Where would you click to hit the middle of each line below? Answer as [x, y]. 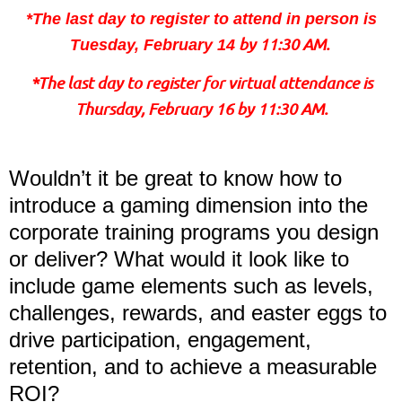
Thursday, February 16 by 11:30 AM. [201, 109]
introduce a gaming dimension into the [188, 205]
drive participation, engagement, [160, 340]
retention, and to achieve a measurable [193, 367]
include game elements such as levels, [191, 286]
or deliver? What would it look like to [179, 259]
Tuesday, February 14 [152, 45]
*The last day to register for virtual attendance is [201, 83]
